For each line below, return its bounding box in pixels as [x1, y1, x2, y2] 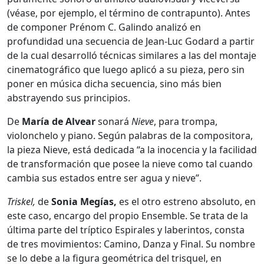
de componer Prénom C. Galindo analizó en [7, 21, 201, 34]
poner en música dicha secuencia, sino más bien [7, 77, 222, 91]
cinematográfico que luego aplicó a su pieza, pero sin [7, 63, 245, 77]
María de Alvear [22, 115, 95, 128]
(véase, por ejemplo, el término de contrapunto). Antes [7, 6, 250, 20]
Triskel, [7, 195, 35, 209]
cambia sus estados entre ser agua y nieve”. [7, 171, 202, 185]
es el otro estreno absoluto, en [117, 195, 256, 209]
